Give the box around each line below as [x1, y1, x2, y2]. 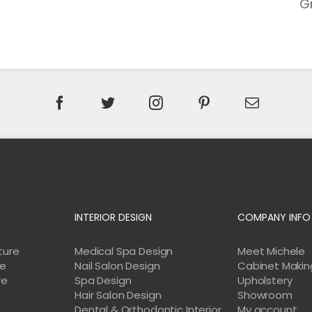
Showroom [237, 287, 292, 302]
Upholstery [237, 272, 292, 288]
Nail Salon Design [75, 258, 160, 273]
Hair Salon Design [75, 287, 162, 302]
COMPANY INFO [237, 210, 311, 224]
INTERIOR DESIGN [75, 210, 152, 224]
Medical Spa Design [75, 243, 173, 258]
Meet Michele [237, 243, 306, 258]
